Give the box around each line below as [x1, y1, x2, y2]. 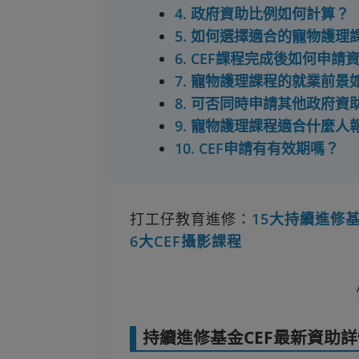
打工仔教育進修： [130, 208, 252, 228]
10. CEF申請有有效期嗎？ [175, 138, 339, 158]
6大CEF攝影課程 [130, 231, 242, 251]
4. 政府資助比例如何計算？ [175, 3, 349, 23]
